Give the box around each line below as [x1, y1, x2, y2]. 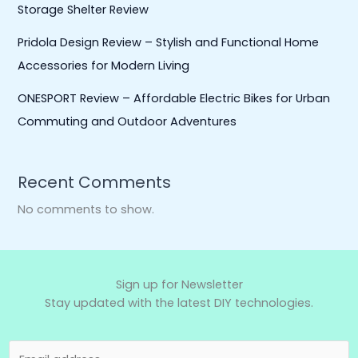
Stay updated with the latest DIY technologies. [45, 295, 313, 312]
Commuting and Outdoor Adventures [18, 113, 237, 129]
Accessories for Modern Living [18, 57, 190, 74]
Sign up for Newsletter [115, 276, 243, 293]
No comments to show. [18, 201, 155, 217]
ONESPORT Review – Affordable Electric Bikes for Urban [18, 89, 331, 106]
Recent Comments [18, 170, 172, 193]
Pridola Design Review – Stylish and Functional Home [18, 34, 320, 50]
